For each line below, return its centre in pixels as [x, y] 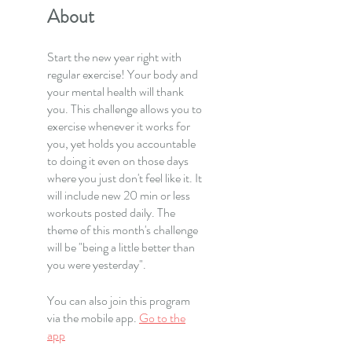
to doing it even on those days [118, 160]
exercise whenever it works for [119, 126]
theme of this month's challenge [123, 229]
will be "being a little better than [121, 247]
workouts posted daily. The [111, 212]
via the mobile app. [92, 317]
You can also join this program [119, 300]
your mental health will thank [115, 91]
